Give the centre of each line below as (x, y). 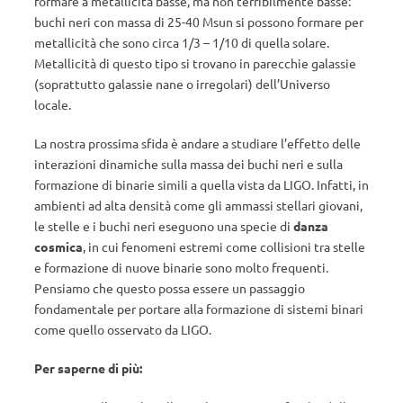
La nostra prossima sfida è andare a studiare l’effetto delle (197, 143)
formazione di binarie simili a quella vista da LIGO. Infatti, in (201, 184)
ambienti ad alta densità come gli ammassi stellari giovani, (198, 205)
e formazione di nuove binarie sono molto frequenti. (181, 267)
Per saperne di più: (88, 367)
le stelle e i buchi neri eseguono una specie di (164, 225)
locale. (53, 104)
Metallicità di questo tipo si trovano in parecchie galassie (195, 63)
